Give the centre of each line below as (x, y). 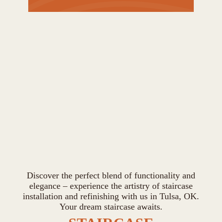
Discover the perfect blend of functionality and (111, 175)
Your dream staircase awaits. (111, 207)
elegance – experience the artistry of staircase (111, 186)
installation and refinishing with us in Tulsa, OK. (111, 196)
